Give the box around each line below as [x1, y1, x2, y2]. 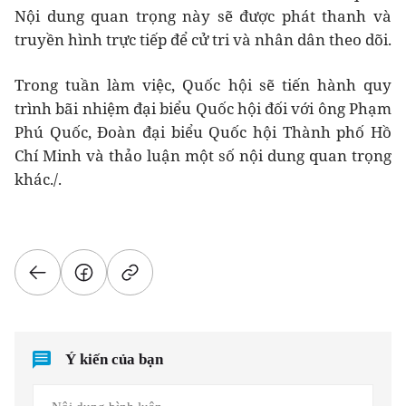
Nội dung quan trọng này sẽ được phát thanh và [14, 5, 391, 26]
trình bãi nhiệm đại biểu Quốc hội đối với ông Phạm [14, 97, 391, 119]
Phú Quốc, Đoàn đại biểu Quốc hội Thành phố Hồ [14, 121, 391, 142]
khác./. [14, 168, 62, 189]
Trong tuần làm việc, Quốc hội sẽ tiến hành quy [14, 73, 391, 95]
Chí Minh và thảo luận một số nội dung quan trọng [14, 144, 391, 166]
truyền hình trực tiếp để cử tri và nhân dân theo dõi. [14, 28, 391, 50]
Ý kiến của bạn [65, 351, 164, 369]
